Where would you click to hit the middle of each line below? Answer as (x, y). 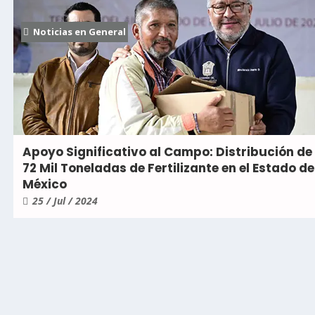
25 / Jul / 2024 (65, 200)
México (45, 184)
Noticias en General (79, 31)
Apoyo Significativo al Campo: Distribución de (167, 152)
